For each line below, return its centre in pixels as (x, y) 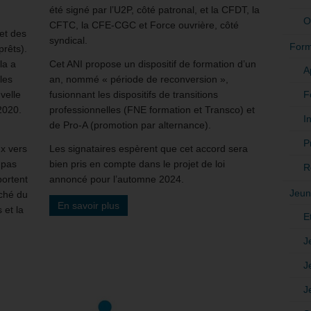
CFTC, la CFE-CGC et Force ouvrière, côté (144, 25)
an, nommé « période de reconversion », (139, 79)
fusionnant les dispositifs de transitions (134, 94)
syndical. (68, 40)
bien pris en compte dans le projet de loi (137, 163)
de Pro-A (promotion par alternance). (130, 125)
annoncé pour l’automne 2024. (117, 179)
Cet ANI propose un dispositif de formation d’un (153, 64)
